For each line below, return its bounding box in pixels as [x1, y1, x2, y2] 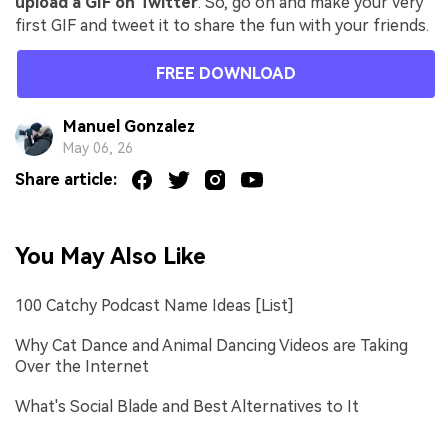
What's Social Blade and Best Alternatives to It [15, 397, 359, 417]
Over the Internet [15, 357, 149, 377]
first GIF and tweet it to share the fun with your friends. [15, 15, 429, 35]
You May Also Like [15, 243, 206, 270]
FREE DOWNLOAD [156, 63, 297, 83]
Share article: [15, 170, 117, 190]
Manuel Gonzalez [62, 116, 195, 136]
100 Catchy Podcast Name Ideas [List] [15, 295, 294, 315]
